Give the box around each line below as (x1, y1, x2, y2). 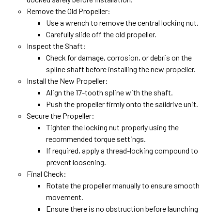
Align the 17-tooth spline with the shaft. (46, 87, 173, 97)
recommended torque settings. (46, 134, 146, 143)
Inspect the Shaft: (27, 41, 86, 50)
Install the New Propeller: (27, 76, 108, 85)
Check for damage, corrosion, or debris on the (46, 52, 192, 62)
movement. (46, 192, 83, 201)
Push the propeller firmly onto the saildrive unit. (46, 99, 198, 108)
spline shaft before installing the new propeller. (46, 64, 196, 74)
